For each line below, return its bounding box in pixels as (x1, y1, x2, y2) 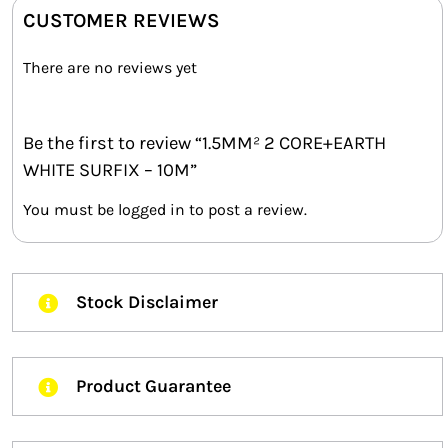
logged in (118, 200, 185, 220)
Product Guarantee (76, 375, 231, 398)
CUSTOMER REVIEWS (23, 8, 220, 32)
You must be (23, 200, 118, 220)
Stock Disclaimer (76, 291, 218, 314)
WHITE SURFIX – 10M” (23, 158, 197, 181)
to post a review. (185, 200, 307, 220)
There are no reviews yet (23, 57, 197, 77)
